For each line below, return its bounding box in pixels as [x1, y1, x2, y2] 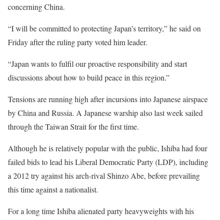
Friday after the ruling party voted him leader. [8, 37, 147, 47]
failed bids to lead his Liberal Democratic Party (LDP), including [8, 157, 208, 167]
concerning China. [8, 1, 65, 12]
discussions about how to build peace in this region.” [8, 72, 169, 82]
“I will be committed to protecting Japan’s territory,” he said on [8, 23, 201, 33]
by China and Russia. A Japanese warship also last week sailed [8, 108, 203, 118]
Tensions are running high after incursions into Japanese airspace [8, 94, 208, 104]
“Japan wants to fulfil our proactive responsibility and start [8, 58, 187, 69]
